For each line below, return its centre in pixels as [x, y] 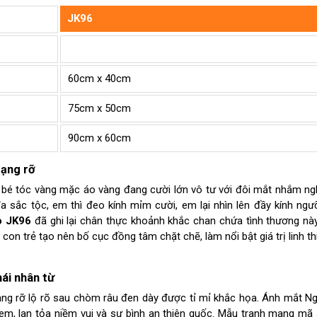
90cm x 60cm [99, 138]
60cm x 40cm [99, 79]
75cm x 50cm [99, 109]
